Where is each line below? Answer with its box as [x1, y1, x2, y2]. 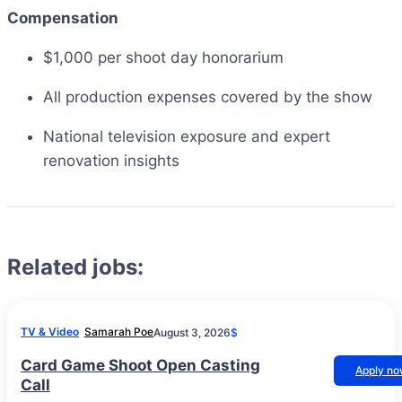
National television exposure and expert [43, 127, 330, 145]
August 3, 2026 [153, 325, 231, 339]
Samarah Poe [84, 325, 153, 338]
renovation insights [43, 152, 179, 170]
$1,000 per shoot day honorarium [43, 48, 284, 66]
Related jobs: [7, 254, 144, 280]
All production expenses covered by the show [43, 88, 372, 106]
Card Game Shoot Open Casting [21, 356, 260, 374]
